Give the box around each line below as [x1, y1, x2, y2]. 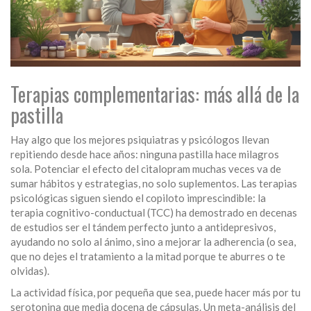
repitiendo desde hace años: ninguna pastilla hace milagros [10, 148, 279, 161]
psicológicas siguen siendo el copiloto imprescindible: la [10, 192, 266, 205]
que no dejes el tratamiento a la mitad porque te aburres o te [10, 250, 285, 263]
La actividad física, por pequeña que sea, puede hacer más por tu [10, 286, 301, 299]
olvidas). [10, 264, 49, 278]
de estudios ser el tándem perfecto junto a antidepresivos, [10, 221, 276, 234]
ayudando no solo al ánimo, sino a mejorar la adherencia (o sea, [10, 235, 296, 249]
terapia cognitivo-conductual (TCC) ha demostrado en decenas [10, 206, 297, 219]
